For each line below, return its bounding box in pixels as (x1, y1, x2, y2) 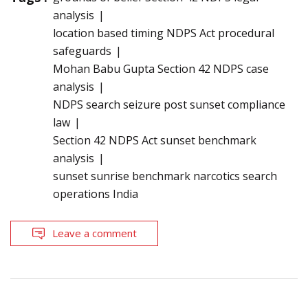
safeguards (53, 43, 111, 59)
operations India (53, 186, 138, 202)
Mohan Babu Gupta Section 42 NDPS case (53, 61, 269, 77)
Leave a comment (52, 226, 137, 241)
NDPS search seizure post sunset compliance (53, 97, 285, 113)
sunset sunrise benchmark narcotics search (53, 168, 277, 184)
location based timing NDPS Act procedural (53, 25, 274, 41)
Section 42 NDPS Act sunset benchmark (53, 133, 256, 148)
